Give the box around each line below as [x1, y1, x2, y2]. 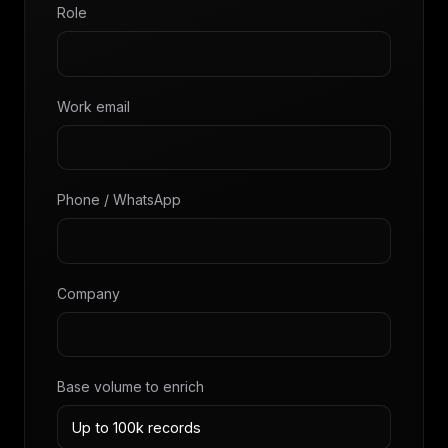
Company [57, 284, 120, 302]
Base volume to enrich [57, 377, 204, 395]
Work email [57, 97, 130, 115]
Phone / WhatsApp [57, 191, 181, 209]
